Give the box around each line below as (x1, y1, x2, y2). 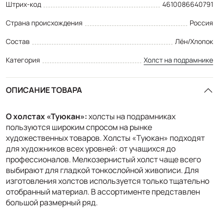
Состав (6, 36, 30, 46)
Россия (190, 18, 213, 27)
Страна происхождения (6, 18, 83, 27)
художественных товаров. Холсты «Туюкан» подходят (6, 132, 205, 143)
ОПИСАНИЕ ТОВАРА (6, 85, 82, 96)
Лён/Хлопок (175, 36, 213, 46)
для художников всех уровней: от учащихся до (6, 143, 175, 154)
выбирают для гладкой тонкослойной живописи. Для (6, 164, 199, 175)
